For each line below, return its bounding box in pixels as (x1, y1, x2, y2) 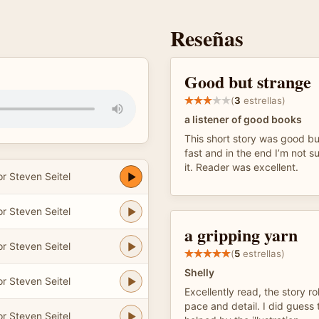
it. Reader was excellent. (184, 161, 298, 173)
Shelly (184, 266, 214, 278)
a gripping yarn (184, 222, 298, 247)
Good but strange (184, 69, 311, 94)
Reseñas (170, 22, 244, 53)
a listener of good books (184, 113, 302, 125)
